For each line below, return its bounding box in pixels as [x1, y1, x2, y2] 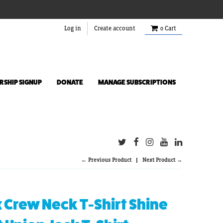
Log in [64, 25, 81, 32]
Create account [94, 25, 135, 32]
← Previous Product [81, 157, 131, 163]
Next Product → [142, 157, 182, 163]
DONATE [57, 78, 83, 86]
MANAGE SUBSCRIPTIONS [98, 78, 176, 86]
